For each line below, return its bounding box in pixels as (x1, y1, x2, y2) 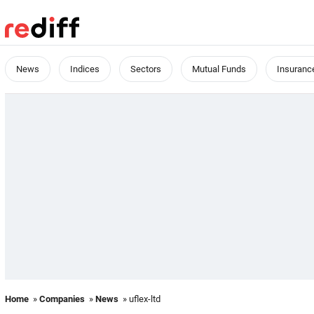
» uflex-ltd (118, 294, 161, 304)
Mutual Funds (192, 64, 246, 74)
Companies (39, 294, 85, 304)
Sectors (130, 64, 161, 74)
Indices (70, 64, 100, 74)
